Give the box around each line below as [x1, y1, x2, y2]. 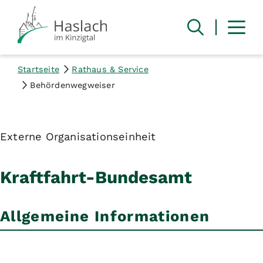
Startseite [18, 64, 59, 74]
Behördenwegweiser [30, 80, 115, 90]
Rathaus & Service [72, 64, 149, 74]
